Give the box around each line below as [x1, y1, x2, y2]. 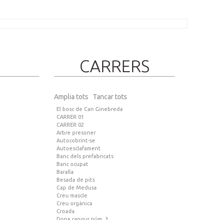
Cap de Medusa [56, 185, 97, 191]
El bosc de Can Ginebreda [56, 106, 123, 112]
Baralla [56, 169, 74, 175]
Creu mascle [56, 192, 87, 199]
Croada [56, 208, 75, 215]
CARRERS [79, 56, 150, 76]
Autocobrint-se [56, 137, 95, 144]
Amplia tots [54, 93, 91, 101]
